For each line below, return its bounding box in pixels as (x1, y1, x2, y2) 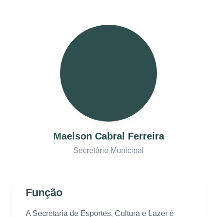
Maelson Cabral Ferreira (53, 130, 164, 141)
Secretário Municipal (73, 146, 144, 155)
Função (25, 186, 62, 199)
